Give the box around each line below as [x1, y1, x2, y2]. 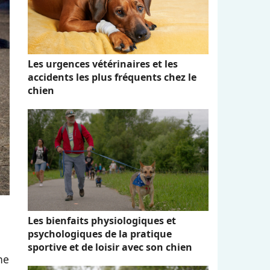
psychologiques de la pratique [28, 227, 172, 240]
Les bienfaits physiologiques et [28, 213, 176, 227]
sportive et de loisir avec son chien [28, 240, 192, 254]
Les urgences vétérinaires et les [28, 57, 178, 71]
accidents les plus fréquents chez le [28, 71, 196, 84]
